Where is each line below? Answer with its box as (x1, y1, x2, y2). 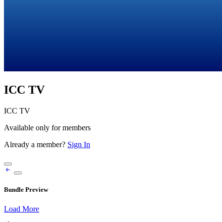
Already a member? (4, 140, 67, 149)
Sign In (67, 140, 90, 149)
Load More (4, 205, 39, 214)
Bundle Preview (4, 186, 48, 194)
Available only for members (4, 123, 91, 132)
